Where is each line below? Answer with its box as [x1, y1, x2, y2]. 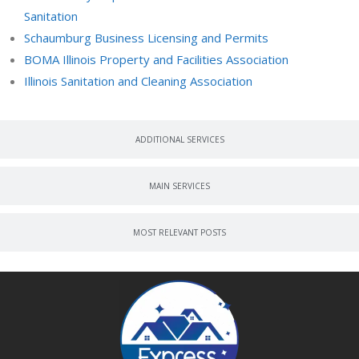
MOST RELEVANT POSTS [133, 227, 226, 238]
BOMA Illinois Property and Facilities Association [24, 51, 288, 67]
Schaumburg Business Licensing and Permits [24, 30, 268, 46]
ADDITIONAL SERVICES [135, 134, 224, 145]
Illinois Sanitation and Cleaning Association [24, 73, 252, 89]
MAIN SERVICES [149, 180, 210, 192]
